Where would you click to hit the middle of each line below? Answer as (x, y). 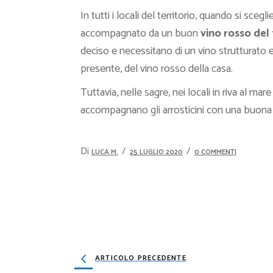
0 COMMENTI (215, 152)
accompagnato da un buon (140, 34)
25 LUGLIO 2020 (156, 152)
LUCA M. (105, 152)
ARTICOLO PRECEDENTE (141, 258)
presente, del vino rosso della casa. (157, 69)
